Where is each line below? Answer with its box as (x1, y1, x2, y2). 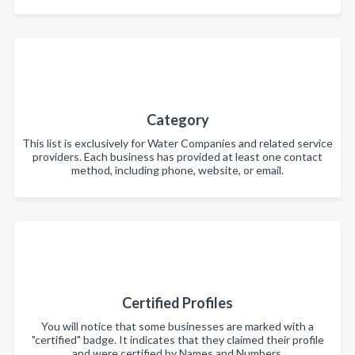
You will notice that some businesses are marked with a (41, 319, 314, 333)
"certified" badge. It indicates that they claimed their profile (31, 333, 324, 346)
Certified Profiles (122, 294, 233, 311)
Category (146, 111, 209, 128)
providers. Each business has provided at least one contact (32, 150, 323, 163)
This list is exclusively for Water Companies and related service (22, 136, 333, 150)
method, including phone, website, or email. (71, 163, 284, 177)
